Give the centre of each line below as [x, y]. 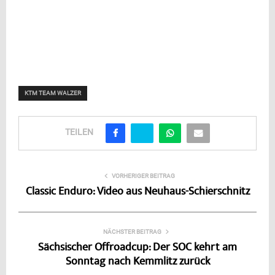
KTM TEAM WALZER [53, 93]
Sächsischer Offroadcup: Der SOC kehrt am [137, 248]
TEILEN [79, 132]
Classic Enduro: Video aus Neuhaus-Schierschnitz [137, 192]
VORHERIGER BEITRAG [143, 176]
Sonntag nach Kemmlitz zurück [137, 262]
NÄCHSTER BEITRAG [132, 231]
